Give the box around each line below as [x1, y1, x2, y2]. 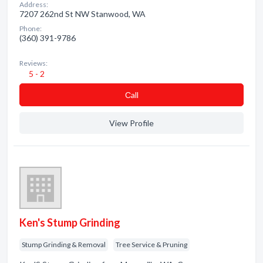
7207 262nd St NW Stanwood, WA [19, 9, 146, 19]
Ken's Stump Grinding [19, 216, 120, 229]
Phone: [19, 24, 42, 33]
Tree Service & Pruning [116, 240, 187, 249]
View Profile [109, 118, 154, 128]
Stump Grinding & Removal [22, 240, 106, 249]
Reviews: [19, 59, 48, 68]
